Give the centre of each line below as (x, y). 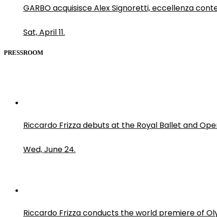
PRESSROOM (23, 53)
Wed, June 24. (49, 149)
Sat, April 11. (44, 32)
